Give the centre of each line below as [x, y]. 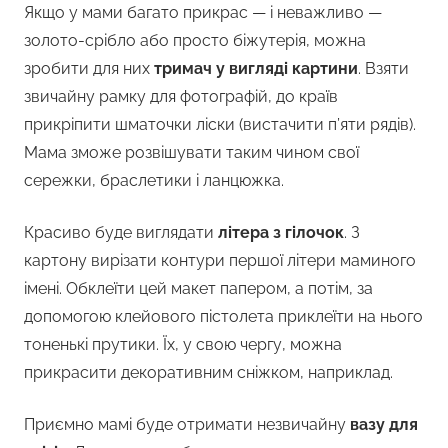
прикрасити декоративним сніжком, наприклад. [208, 373]
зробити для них [89, 69]
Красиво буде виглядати [121, 233]
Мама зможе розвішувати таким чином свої [191, 153]
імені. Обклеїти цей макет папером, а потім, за [198, 289]
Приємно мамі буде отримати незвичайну [187, 425]
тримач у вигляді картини [256, 69]
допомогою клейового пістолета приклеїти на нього [223, 317]
